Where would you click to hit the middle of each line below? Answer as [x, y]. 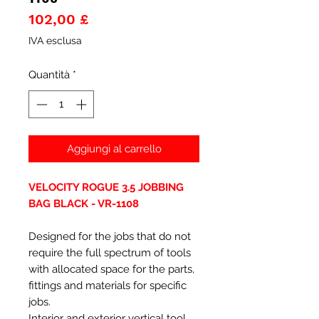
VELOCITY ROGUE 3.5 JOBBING [106, 187]
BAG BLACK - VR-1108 [84, 203]
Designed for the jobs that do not [110, 236]
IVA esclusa [55, 41]
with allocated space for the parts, [111, 269]
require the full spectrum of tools [110, 252]
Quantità [49, 75]
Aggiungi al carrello [114, 148]
